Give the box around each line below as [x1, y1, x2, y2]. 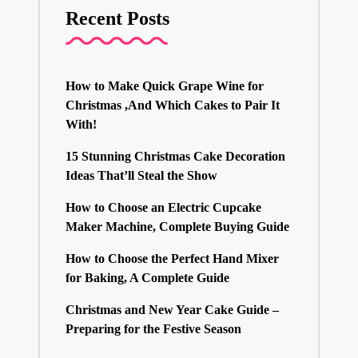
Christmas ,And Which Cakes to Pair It [65, 97, 280, 112]
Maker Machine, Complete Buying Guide [65, 219, 289, 233]
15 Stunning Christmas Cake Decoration [65, 149, 285, 163]
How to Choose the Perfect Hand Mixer [65, 251, 279, 265]
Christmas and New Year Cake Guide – [65, 302, 279, 316]
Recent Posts [65, 7, 169, 29]
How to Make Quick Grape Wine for [65, 78, 264, 93]
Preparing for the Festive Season [65, 321, 241, 336]
